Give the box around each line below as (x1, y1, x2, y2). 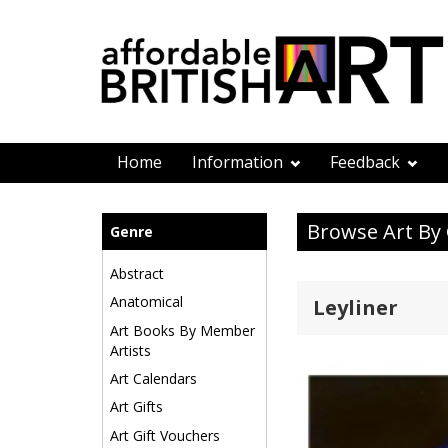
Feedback (330, 151, 404, 174)
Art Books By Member (110, 320, 255, 340)
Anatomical (110, 292, 183, 312)
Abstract (110, 263, 164, 283)
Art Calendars (110, 369, 197, 388)
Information (192, 151, 287, 174)
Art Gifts (110, 397, 163, 417)
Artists (110, 340, 151, 360)
